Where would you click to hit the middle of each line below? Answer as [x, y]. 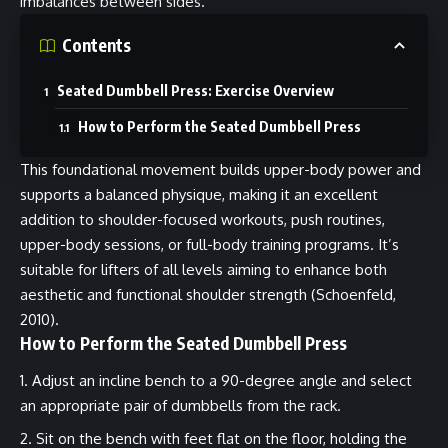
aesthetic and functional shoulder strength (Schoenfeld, [208, 294]
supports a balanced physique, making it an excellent [199, 194]
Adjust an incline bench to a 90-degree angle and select [222, 381]
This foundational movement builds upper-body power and [220, 169]
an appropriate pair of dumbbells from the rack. [182, 406]
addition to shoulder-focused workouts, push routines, [202, 219]
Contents [96, 45]
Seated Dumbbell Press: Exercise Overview [195, 90]
